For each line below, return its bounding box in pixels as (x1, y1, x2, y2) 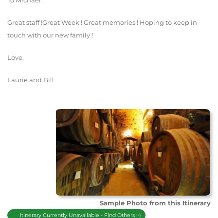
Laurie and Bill (7, 76, 54, 84)
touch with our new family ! (7, 31, 93, 39)
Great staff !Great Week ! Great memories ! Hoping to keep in (7, 18, 197, 27)
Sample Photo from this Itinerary (100, 199, 211, 207)
